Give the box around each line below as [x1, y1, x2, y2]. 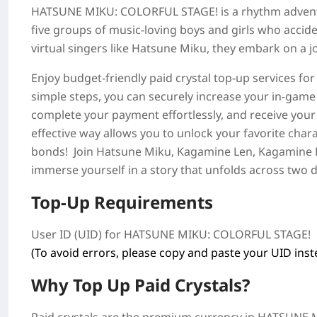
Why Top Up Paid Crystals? [31, 273, 250, 296]
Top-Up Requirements [31, 190, 213, 214]
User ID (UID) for [31, 226, 124, 242]
